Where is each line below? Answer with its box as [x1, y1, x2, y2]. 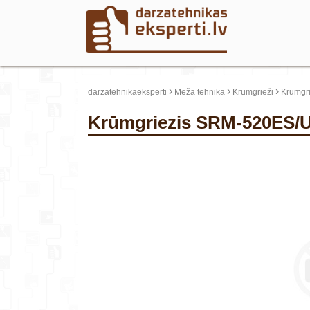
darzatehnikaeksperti [88, 87, 167, 97]
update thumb [92, 148, 144, 158]
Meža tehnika [174, 87, 225, 97]
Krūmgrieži [232, 87, 273, 97]
